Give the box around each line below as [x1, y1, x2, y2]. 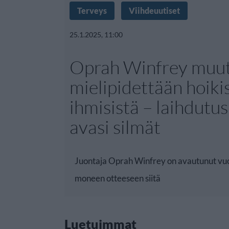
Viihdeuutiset [129, 6, 180, 15]
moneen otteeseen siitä [75, 173, 161, 184]
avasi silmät [70, 116, 161, 138]
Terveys [77, 6, 107, 15]
